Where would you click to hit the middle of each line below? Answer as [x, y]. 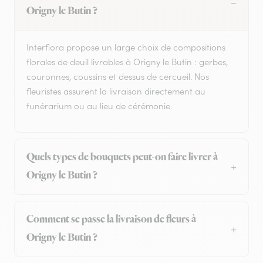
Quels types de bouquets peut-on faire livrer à [122, 158]
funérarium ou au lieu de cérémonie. [99, 106]
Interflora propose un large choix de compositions [126, 48]
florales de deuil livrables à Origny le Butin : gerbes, [127, 62]
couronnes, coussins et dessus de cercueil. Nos [118, 77]
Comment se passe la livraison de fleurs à [111, 220]
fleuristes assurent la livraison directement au [116, 92]
